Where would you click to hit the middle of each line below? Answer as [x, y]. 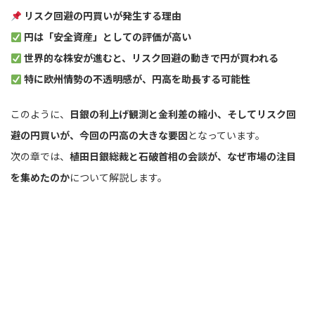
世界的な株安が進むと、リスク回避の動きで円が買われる [151, 58]
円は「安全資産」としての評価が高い [107, 37]
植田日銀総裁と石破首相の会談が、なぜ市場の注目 [183, 156]
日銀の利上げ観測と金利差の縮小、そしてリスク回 [183, 114]
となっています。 [226, 135]
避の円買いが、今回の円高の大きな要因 [99, 135]
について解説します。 [118, 178]
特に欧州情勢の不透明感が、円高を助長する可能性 [137, 79]
